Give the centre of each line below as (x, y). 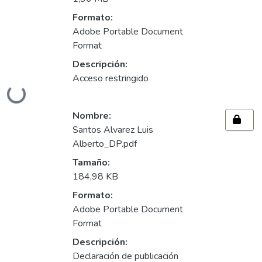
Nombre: (92, 116)
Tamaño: (91, 163)
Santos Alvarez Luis (113, 130)
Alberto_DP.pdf (105, 144)
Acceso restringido (111, 79)
